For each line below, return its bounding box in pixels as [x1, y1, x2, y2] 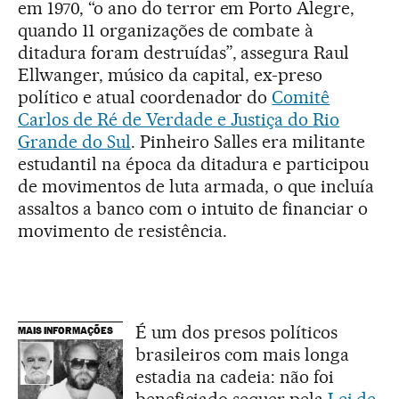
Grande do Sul [18, 131, 131, 152]
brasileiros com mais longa [135, 344, 349, 365]
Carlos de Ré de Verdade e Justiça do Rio [18, 109, 340, 130]
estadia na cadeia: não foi [135, 366, 334, 387]
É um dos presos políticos [135, 322, 338, 343]
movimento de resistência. [18, 220, 227, 241]
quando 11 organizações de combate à [18, 20, 314, 41]
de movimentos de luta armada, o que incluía [18, 175, 375, 197]
